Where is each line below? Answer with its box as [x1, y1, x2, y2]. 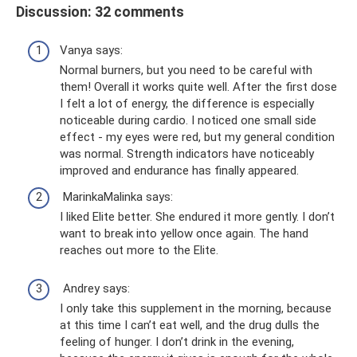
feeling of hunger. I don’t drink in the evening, [60, 335, 294, 350]
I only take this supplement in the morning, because [60, 301, 331, 316]
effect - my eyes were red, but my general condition [60, 129, 335, 144]
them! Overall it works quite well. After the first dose [60, 79, 337, 94]
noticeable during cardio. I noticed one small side [60, 112, 316, 127]
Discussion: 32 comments [16, 4, 184, 21]
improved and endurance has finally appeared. [60, 163, 299, 178]
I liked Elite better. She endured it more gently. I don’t [60, 210, 335, 225]
